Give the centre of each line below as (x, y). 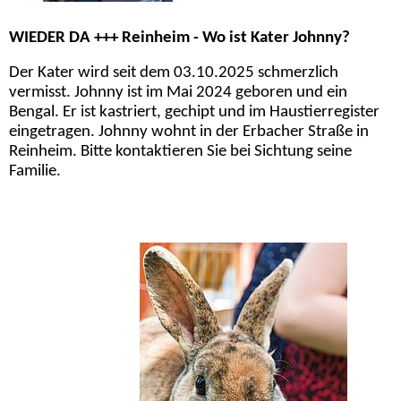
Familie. (35, 172)
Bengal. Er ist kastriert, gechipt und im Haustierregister (194, 113)
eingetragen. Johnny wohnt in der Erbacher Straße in (189, 132)
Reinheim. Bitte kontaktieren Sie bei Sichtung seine (180, 152)
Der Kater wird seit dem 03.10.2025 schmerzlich (174, 73)
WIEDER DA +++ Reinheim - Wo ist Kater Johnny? (179, 38)
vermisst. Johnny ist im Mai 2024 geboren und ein (178, 93)
